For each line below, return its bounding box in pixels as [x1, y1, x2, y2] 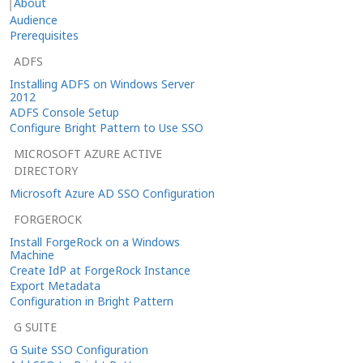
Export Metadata [10, 277, 100, 293]
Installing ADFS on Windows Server [10, 75, 194, 92]
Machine [10, 246, 54, 263]
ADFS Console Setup [10, 104, 119, 120]
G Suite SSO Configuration [10, 341, 148, 357]
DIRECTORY [14, 162, 78, 178]
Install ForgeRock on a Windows [10, 233, 180, 250]
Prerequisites [10, 27, 79, 43]
